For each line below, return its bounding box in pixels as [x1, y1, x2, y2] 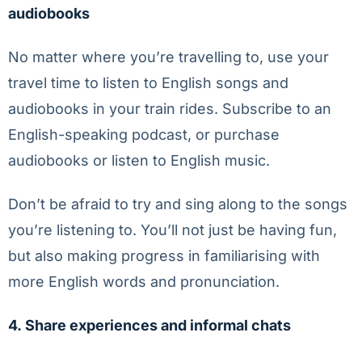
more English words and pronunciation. [8, 273, 280, 290]
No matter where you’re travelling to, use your [8, 48, 329, 65]
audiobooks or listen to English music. [8, 152, 270, 169]
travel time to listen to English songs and [8, 74, 288, 91]
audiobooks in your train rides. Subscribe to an [8, 100, 331, 117]
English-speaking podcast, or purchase [8, 126, 280, 143]
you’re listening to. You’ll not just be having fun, [8, 221, 337, 238]
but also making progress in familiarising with [8, 247, 320, 264]
